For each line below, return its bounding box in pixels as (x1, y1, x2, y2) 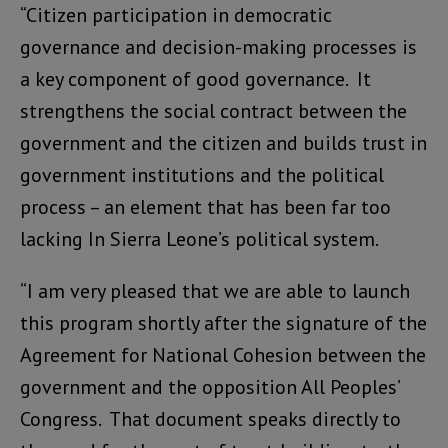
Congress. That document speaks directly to (20, 406, 401, 433)
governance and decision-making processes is (20, 34, 417, 61)
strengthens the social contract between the (20, 98, 407, 125)
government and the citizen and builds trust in (20, 130, 427, 157)
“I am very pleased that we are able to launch (20, 278, 410, 305)
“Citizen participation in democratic (20, 2, 332, 29)
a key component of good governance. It (20, 66, 371, 93)
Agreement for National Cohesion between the (20, 342, 426, 369)
